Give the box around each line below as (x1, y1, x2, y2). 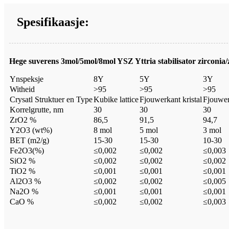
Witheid (10, 84, 35, 94)
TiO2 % (10, 166, 35, 175)
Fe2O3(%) (10, 146, 44, 155)
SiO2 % (10, 156, 35, 165)
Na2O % (10, 187, 38, 196)
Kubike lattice (94, 95, 139, 104)
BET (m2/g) (10, 135, 49, 145)
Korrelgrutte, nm (10, 105, 63, 114)
